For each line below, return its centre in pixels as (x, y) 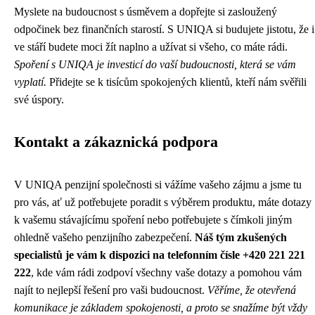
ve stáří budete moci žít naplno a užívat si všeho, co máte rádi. (151, 47)
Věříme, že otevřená (252, 290)
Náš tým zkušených (241, 237)
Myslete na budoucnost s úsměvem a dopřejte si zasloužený (146, 12)
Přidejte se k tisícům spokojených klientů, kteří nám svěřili (176, 82)
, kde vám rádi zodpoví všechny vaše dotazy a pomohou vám (166, 272)
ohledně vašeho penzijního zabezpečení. (104, 237)
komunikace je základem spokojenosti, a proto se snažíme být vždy (161, 308)
